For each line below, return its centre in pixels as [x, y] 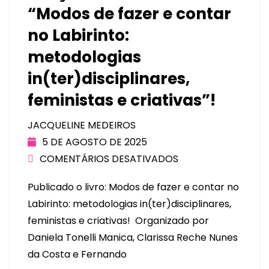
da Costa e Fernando [77, 255]
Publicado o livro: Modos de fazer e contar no [133, 187]
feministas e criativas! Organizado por [118, 221]
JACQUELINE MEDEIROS [82, 125]
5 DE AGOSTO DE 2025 [95, 142]
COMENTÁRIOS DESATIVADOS [109, 159]
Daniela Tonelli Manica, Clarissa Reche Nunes [133, 238]
